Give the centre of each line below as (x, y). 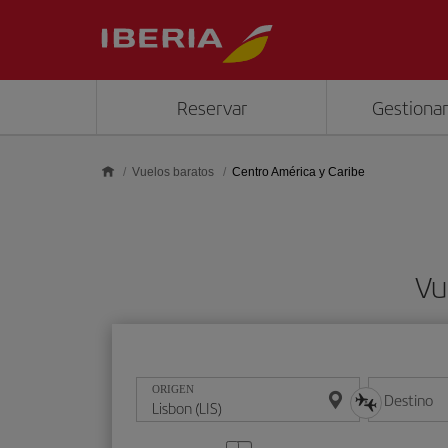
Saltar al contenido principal (99, 17)
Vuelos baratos (173, 172)
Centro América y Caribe (298, 172)
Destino (409, 400)
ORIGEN (173, 389)
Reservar (211, 107)
